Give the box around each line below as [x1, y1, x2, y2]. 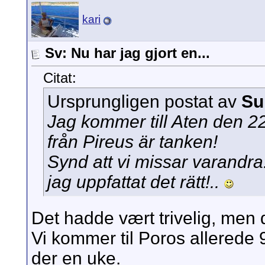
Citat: [43, 70, 76, 86]
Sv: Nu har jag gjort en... [45, 45, 210, 61]
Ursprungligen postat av [47, 92, 241, 112]
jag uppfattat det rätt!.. [47, 172, 224, 192]
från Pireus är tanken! [47, 132, 218, 152]
